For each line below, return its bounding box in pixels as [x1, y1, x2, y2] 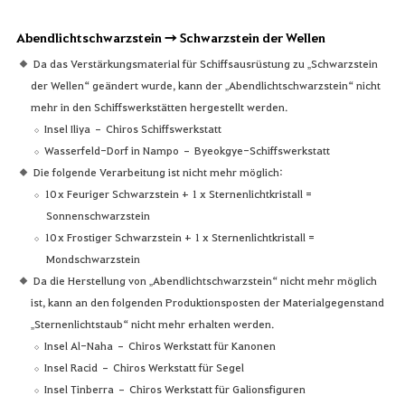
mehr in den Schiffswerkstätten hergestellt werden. [31, 99, 288, 114]
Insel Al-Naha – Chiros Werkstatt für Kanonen [44, 337, 277, 353]
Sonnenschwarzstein [46, 207, 151, 222]
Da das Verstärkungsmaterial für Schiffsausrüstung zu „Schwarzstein [33, 55, 378, 71]
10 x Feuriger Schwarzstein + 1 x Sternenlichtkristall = [44, 185, 313, 201]
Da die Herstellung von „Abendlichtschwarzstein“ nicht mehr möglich [33, 272, 377, 287]
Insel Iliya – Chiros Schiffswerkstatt [44, 120, 222, 136]
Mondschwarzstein [46, 250, 141, 266]
